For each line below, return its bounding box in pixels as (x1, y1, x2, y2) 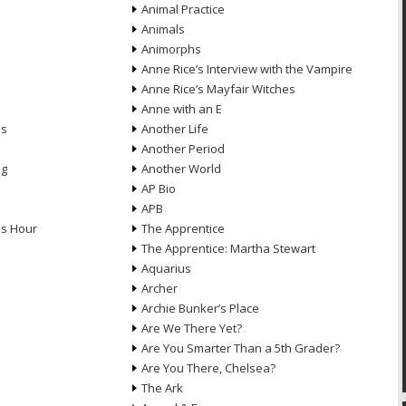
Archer (140, 280, 178, 296)
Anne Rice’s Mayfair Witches (140, 81, 295, 97)
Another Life (140, 121, 208, 137)
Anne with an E (140, 101, 222, 117)
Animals (140, 21, 185, 37)
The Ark (140, 380, 183, 396)
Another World (140, 160, 221, 177)
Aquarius (140, 260, 191, 276)
